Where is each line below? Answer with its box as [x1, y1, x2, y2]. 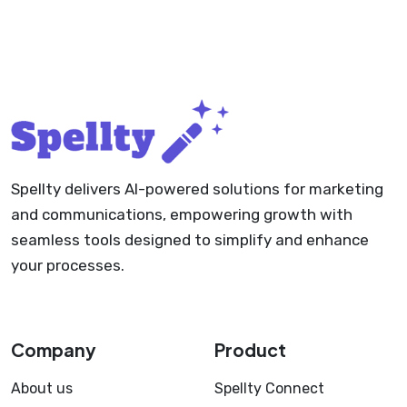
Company [11, 338, 96, 361]
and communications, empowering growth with [11, 204, 352, 223]
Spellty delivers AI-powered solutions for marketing [11, 179, 383, 198]
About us [11, 379, 73, 397]
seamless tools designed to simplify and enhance [11, 230, 369, 249]
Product [214, 338, 286, 361]
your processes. [11, 255, 124, 274]
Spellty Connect [214, 379, 324, 397]
